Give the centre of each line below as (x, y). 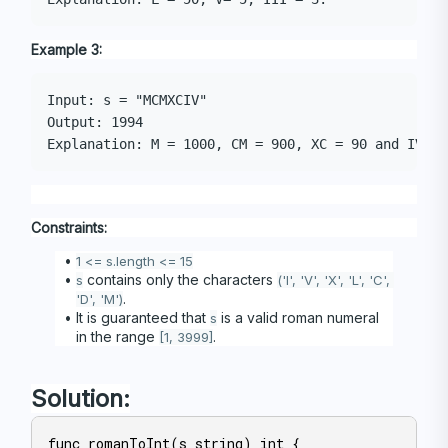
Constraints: (69, 228)
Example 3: (66, 50)
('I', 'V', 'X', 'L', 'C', (333, 280)
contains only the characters (179, 280)
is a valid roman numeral (297, 318)
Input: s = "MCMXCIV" (127, 100)
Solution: (80, 399)
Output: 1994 (95, 122)
